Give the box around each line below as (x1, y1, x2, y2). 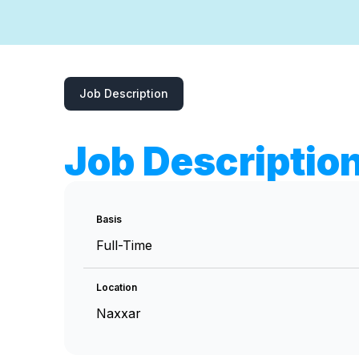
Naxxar (96, 305, 141, 321)
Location (96, 281, 137, 293)
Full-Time (96, 237, 152, 253)
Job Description (79, 87, 168, 100)
